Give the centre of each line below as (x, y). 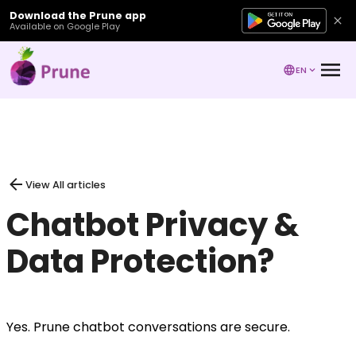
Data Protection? (140, 261)
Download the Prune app (78, 15)
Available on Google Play (65, 26)
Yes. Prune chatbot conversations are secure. (148, 327)
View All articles (66, 184)
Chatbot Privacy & (153, 225)
